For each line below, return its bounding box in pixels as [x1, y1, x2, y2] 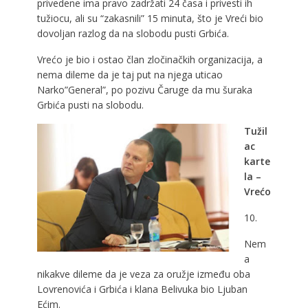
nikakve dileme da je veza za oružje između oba [36, 267, 250, 280]
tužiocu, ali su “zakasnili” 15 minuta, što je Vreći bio [36, 11, 263, 25]
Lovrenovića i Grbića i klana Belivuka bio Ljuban [36, 282, 247, 296]
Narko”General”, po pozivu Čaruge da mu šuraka [36, 82, 252, 96]
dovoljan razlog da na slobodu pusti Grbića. [36, 26, 229, 40]
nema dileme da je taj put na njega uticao [36, 67, 223, 81]
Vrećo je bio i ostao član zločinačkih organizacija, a [36, 52, 263, 66]
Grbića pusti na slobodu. [36, 98, 144, 111]
